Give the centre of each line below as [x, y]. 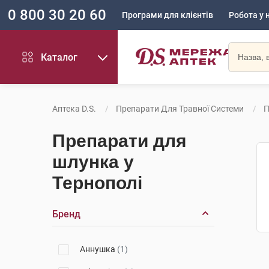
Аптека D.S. [74, 109]
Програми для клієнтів [168, 15]
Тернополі [97, 183]
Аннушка [98, 249]
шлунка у [93, 162]
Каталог [59, 57]
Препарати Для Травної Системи [180, 109]
